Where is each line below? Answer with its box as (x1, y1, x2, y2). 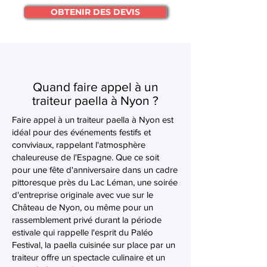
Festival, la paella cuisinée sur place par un (12, 240, 175, 250)
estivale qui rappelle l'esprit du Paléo (12, 227, 153, 237)
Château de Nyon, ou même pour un (12, 202, 153, 212)
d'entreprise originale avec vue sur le (12, 190, 153, 200)
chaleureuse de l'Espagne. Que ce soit (12, 152, 159, 162)
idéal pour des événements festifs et (12, 127, 151, 137)
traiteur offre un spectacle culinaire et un (12, 252, 165, 262)
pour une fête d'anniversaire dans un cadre (12, 164, 178, 175)
